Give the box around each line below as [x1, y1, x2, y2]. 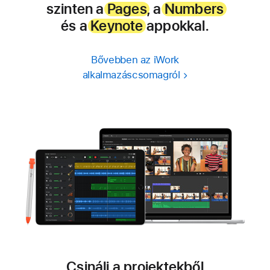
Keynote [90, 17, 143, 34]
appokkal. [143, 17, 209, 34]
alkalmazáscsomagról [82, 69, 180, 81]
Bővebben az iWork [91, 54, 179, 66]
